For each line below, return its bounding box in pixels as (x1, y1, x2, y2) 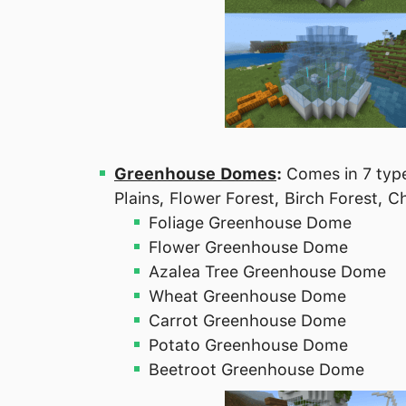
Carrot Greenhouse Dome (149, 310, 346, 330)
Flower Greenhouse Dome (149, 237, 348, 256)
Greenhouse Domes (114, 163, 276, 183)
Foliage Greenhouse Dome (149, 212, 352, 232)
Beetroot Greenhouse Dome (149, 359, 364, 379)
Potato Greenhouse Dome (149, 334, 348, 354)
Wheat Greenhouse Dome (149, 285, 346, 305)
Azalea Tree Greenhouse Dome (149, 261, 386, 281)
